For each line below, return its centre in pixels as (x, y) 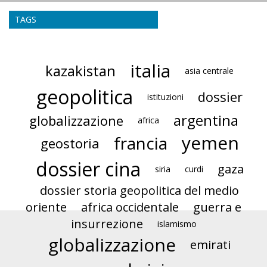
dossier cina (88, 169)
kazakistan (80, 71)
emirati (210, 245)
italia (150, 71)
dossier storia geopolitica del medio (139, 191)
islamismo (177, 224)
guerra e (217, 207)
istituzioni (165, 97)
